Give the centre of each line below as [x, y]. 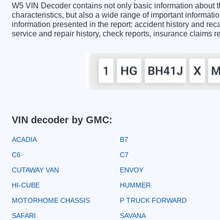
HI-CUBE [26, 185]
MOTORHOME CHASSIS [51, 200]
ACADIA [24, 139]
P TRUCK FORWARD [153, 200]
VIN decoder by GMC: [62, 120]
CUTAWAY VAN [35, 170]
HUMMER [135, 185]
